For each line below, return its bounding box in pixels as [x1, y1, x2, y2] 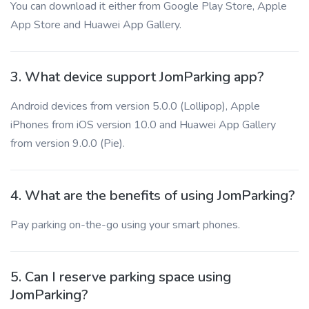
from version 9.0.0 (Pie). [10, 136, 125, 151]
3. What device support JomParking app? [10, 68, 264, 86]
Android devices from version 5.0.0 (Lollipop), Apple [10, 99, 260, 114]
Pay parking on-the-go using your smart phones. [10, 217, 240, 232]
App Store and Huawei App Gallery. [10, 17, 181, 32]
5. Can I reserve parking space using [10, 268, 231, 286]
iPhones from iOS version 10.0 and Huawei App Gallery [10, 117, 276, 132]
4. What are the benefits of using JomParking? [10, 186, 295, 205]
